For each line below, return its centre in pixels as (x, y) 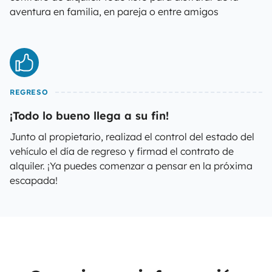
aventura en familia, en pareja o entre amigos (114, 12)
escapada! (34, 180)
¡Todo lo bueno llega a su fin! (89, 116)
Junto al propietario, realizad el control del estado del (132, 137)
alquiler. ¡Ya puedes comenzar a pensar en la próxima (131, 166)
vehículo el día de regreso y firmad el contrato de (122, 151)
